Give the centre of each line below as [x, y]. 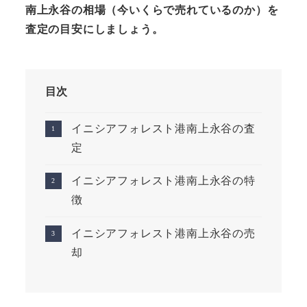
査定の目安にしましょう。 [94, 29]
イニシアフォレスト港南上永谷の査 [163, 129]
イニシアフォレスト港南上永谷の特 [163, 181]
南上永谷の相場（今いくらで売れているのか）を [152, 10]
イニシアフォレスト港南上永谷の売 [163, 233]
